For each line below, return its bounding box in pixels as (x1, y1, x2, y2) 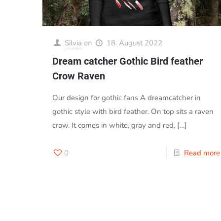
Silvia (64, 37, 82, 48)
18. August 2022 (106, 37, 162, 48)
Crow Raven (52, 70, 105, 82)
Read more (184, 147, 220, 158)
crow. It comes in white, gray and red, (52, 120, 175, 130)
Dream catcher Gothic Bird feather (52, 55, 203, 67)
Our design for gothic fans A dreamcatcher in (52, 92, 201, 103)
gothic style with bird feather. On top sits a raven (52, 106, 214, 116)
